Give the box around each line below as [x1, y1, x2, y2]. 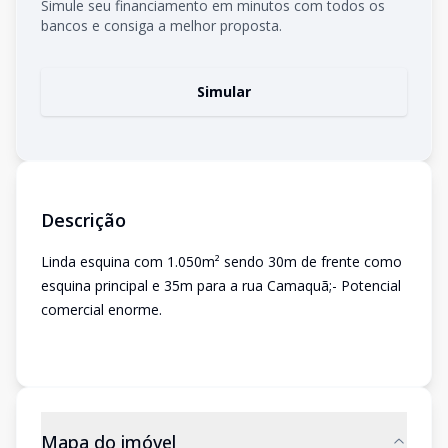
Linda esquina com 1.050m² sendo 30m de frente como [41, 252, 402, 271]
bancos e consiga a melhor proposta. [41, 16, 282, 35]
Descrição [41, 208, 126, 232]
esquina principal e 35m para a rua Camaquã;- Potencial [41, 276, 401, 295]
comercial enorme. [41, 300, 166, 319]
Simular [197, 82, 251, 101]
